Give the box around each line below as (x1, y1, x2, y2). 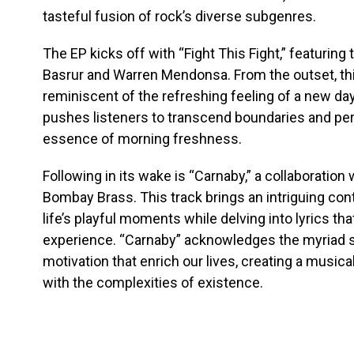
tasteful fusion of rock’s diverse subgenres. (43, 8, 316, 25)
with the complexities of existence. (43, 274, 263, 292)
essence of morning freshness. (43, 130, 242, 148)
